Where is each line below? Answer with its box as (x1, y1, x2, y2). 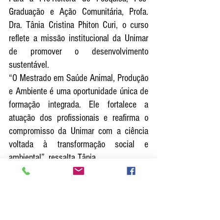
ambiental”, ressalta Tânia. (9, 152, 98, 163)
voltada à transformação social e (9, 138, 148, 150)
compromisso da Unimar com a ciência (9, 125, 148, 137)
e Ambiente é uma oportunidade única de (9, 85, 148, 97)
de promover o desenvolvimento (9, 46, 148, 57)
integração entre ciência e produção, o (9, 178, 148, 190)
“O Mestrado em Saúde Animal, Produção (9, 72, 148, 83)
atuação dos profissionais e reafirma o (9, 112, 148, 123)
